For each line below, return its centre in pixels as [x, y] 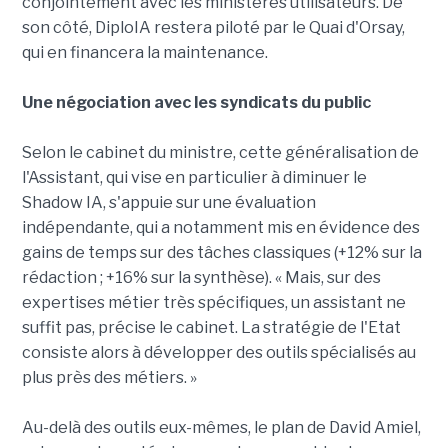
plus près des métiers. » [109, 378]
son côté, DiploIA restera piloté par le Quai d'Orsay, [213, 28]
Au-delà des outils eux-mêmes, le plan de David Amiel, [221, 428]
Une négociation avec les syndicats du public [196, 103]
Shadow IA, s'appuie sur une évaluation [168, 203]
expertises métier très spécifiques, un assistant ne [213, 303]
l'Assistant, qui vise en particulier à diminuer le [194, 178]
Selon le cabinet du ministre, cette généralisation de [220, 153]
